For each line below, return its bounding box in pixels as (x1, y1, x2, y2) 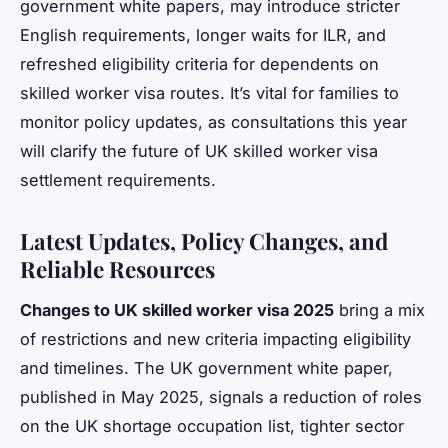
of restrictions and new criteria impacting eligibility (20, 328, 411, 349)
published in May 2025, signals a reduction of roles (20, 386, 422, 407)
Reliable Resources (20, 253, 215, 284)
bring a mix (334, 299, 425, 320)
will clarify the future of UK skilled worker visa (20, 140, 378, 161)
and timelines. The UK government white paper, (20, 357, 393, 378)
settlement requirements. (20, 169, 216, 190)
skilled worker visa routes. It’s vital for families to (20, 82, 399, 103)
